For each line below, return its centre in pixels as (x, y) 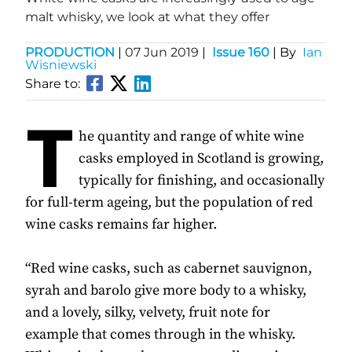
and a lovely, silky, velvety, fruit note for (148, 313)
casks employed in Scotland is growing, (201, 159)
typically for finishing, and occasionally (202, 181)
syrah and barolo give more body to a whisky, (166, 291)
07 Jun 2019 (162, 53)
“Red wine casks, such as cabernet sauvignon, (169, 269)
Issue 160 (241, 53)
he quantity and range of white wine (191, 137)
